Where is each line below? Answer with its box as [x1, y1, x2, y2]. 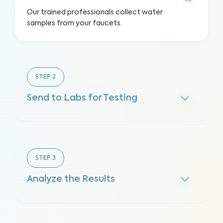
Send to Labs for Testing [27, 94, 137, 103]
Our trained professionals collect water [27, 9, 163, 16]
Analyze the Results [27, 175, 115, 184]
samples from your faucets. [27, 20, 122, 27]
